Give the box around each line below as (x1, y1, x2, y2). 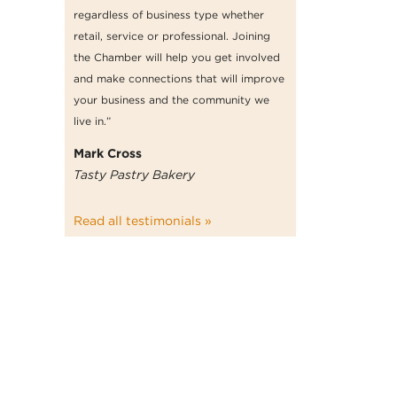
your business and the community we (74, 92, 269, 106)
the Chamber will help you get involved (74, 50, 280, 64)
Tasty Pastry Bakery (74, 167, 195, 182)
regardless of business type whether (74, 7, 264, 21)
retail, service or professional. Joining (74, 28, 270, 43)
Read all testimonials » (74, 213, 212, 228)
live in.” (74, 113, 111, 128)
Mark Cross (74, 145, 142, 160)
